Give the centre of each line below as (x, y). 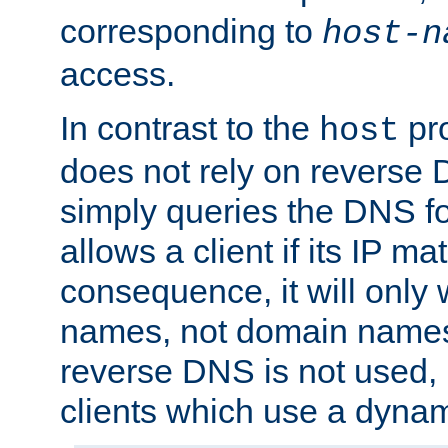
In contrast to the (189, 128)
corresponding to (191, 31)
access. (117, 74)
